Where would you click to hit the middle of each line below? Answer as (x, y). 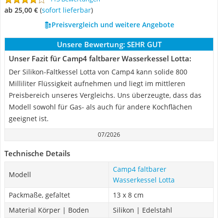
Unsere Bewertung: (91, 44)
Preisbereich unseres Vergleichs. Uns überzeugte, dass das (105, 95)
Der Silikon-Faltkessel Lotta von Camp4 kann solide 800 (98, 72)
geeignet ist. (29, 118)
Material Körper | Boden (49, 210)
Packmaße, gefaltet (39, 195)
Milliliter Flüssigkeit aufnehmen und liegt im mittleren (97, 83)
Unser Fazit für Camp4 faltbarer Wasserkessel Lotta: (100, 58)
